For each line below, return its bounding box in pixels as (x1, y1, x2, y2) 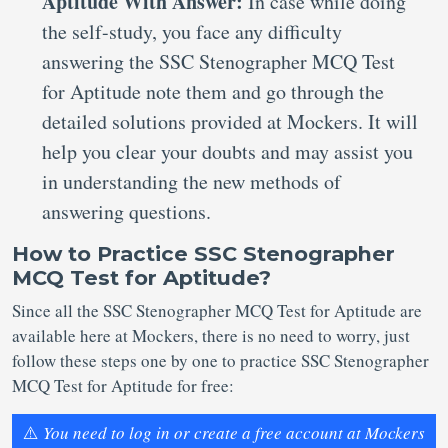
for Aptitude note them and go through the (42, 78, 384, 105)
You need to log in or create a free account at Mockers (43, 421, 425, 444)
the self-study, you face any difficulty (42, 18, 342, 45)
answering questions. (42, 198, 211, 225)
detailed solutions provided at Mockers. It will (42, 108, 418, 135)
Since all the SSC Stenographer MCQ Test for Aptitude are (12, 299, 422, 322)
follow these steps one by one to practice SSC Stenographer (12, 349, 429, 372)
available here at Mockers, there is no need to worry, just (12, 324, 410, 347)
